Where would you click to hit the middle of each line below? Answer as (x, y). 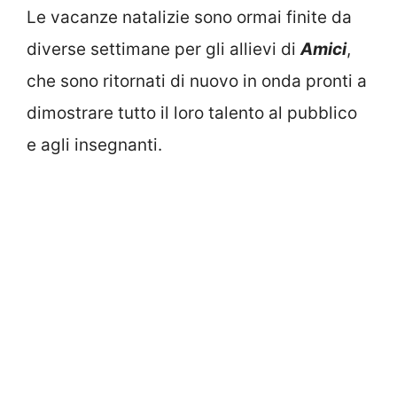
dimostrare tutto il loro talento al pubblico (192, 113)
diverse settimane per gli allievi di (163, 50)
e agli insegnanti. (94, 145)
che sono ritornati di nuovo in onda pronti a (197, 82)
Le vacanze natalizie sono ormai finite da (189, 18)
